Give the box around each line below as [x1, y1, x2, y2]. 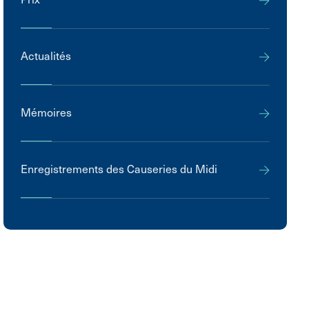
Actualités [21, 49, 72, 63]
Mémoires [21, 106, 72, 119]
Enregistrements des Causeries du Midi [21, 162, 218, 176]
